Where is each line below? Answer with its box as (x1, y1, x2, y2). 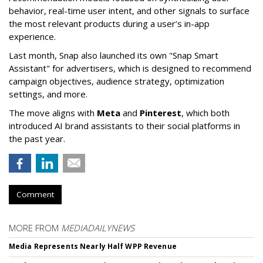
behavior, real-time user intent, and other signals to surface (9, 5, 249, 16)
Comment (16, 189, 54, 200)
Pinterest (140, 107, 181, 119)
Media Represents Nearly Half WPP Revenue (9, 241, 177, 251)
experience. (9, 31, 56, 42)
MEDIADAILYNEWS (61, 222, 134, 234)
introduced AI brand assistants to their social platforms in (9, 120, 240, 131)
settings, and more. (9, 88, 87, 100)
